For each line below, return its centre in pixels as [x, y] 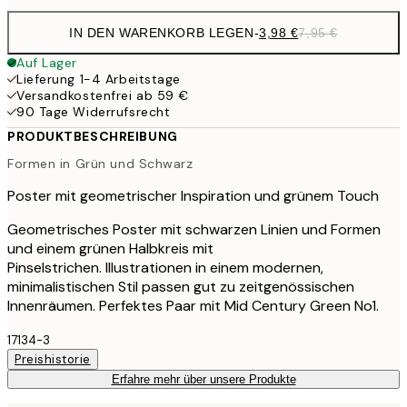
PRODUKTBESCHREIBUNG [93, 137]
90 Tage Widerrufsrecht [94, 112]
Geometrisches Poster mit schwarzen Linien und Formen [194, 229]
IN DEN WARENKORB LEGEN [162, 33]
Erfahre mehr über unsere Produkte [203, 379]
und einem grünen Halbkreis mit [110, 248]
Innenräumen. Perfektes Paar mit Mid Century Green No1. [193, 305]
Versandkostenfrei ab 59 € [103, 96]
